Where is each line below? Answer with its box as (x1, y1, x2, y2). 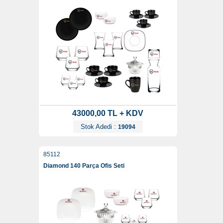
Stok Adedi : (80, 123, 118, 131)
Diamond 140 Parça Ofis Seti (43, 162, 124, 170)
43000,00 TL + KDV (72, 109, 143, 118)
